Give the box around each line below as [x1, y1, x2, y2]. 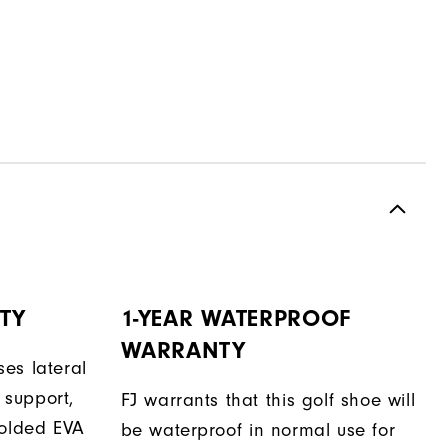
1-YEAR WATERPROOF [120, 304, 351, 332]
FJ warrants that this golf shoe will [120, 388, 416, 411]
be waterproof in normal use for [120, 418, 396, 441]
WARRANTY [120, 336, 246, 364]
